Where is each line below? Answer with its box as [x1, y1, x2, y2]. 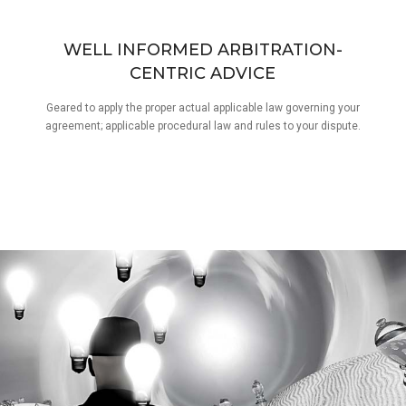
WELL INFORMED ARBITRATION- [63, 39, 343, 60]
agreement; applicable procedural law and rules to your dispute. [45, 119, 361, 132]
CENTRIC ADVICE [130, 63, 276, 83]
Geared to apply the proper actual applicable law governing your [46, 101, 360, 114]
